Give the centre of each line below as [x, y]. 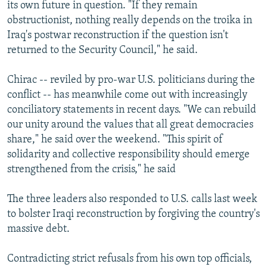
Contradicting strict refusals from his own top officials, [130, 259]
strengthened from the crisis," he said [91, 169]
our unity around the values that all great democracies [130, 125]
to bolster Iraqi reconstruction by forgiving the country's [133, 214]
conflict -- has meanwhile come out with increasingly [127, 95]
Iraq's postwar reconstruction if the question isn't [118, 35]
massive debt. [38, 229]
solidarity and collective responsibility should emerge [128, 154]
